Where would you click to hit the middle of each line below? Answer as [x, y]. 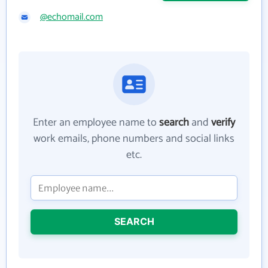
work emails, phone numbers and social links [134, 139]
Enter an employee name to [96, 123]
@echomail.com [71, 17]
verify [223, 123]
